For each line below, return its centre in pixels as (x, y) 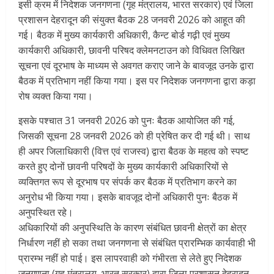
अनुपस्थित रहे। (46, 212)
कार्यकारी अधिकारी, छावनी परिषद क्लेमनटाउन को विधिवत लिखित (131, 50)
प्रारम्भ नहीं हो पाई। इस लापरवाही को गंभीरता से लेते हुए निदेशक (130, 258)
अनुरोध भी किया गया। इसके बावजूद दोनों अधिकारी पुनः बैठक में (128, 197)
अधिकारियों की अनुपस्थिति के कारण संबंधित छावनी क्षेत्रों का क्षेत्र (132, 227)
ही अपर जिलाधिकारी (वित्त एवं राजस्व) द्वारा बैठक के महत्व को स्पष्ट (133, 151)
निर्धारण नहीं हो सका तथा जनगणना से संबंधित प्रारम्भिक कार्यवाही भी (137, 243)
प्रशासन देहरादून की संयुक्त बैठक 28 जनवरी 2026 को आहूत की (132, 19)
